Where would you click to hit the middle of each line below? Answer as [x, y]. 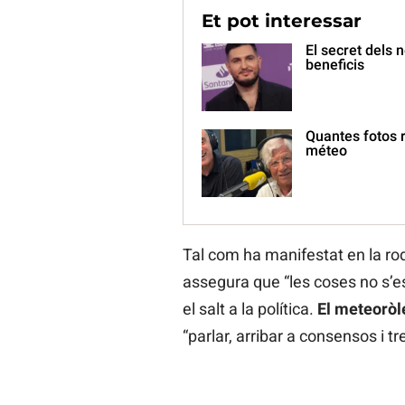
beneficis [334, 65]
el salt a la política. [250, 309]
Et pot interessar [281, 21]
